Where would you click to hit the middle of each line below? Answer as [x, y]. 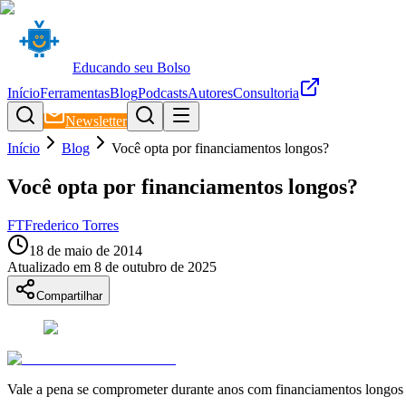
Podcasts [163, 93]
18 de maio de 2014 [86, 250]
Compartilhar [69, 295]
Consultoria [266, 93]
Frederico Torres [72, 225]
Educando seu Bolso [131, 68]
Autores [210, 93]
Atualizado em [49, 266]
